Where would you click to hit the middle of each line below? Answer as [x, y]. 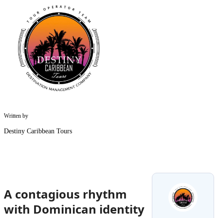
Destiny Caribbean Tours [38, 131]
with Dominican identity [74, 209]
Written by [16, 116]
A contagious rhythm [65, 194]
